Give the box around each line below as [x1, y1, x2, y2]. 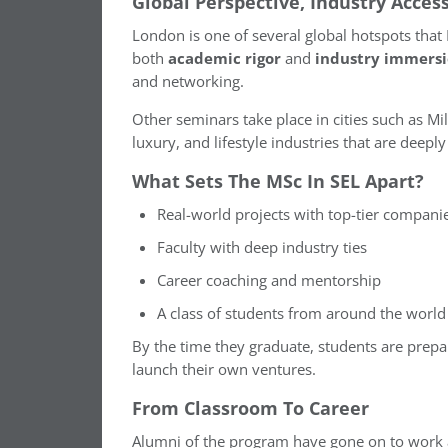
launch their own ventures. [132, 359, 320, 381]
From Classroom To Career [132, 396, 369, 421]
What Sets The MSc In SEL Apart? [132, 169, 424, 194]
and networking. [132, 71, 244, 93]
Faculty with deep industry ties [157, 237, 367, 259]
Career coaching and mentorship [157, 270, 381, 292]
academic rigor [168, 48, 281, 70]
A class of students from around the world [157, 303, 446, 325]
